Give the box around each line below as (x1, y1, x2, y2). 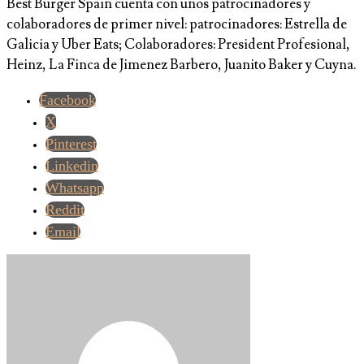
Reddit (45, 201, 84, 219)
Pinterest (45, 136, 97, 153)
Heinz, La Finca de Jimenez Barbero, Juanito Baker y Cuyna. (6, 56, 357, 75)
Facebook (39, 92, 96, 109)
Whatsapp (45, 180, 104, 197)
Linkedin (45, 158, 98, 175)
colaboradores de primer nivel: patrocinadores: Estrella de (6, 15, 347, 34)
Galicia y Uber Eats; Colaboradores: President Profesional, (6, 36, 350, 54)
